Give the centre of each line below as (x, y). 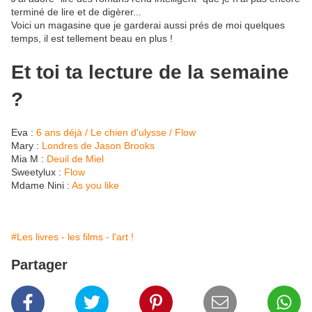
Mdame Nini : (41, 185)
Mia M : (29, 158)
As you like (95, 185)
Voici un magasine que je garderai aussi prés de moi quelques (148, 25)
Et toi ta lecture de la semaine (150, 72)
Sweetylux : (38, 172)
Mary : (26, 145)
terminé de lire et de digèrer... (76, 12)
